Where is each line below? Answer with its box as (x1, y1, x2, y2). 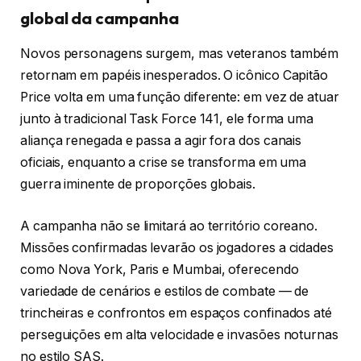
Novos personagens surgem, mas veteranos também (20, 46, 339, 62)
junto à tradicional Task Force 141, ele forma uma (20, 111, 314, 127)
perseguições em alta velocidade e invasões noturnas (20, 326, 338, 342)
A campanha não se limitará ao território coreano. (20, 218, 318, 234)
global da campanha (20, 7, 179, 28)
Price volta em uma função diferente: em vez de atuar (20, 89, 339, 106)
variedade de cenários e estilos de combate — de (20, 283, 309, 299)
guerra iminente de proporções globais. (20, 176, 255, 193)
